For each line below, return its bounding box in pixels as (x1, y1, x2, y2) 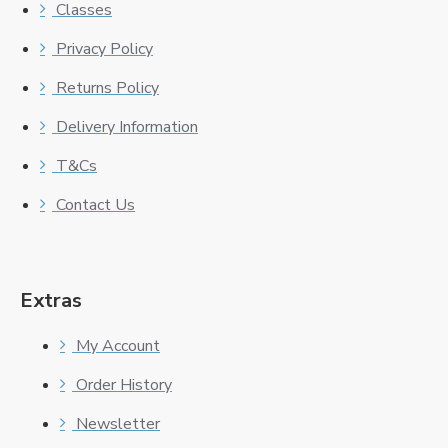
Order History (76, 374, 172, 397)
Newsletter (76, 413, 160, 436)
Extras (20, 287, 82, 315)
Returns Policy (56, 77, 159, 100)
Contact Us (56, 194, 135, 217)
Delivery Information (56, 116, 198, 139)
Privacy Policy (56, 38, 153, 61)
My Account (76, 335, 160, 358)
